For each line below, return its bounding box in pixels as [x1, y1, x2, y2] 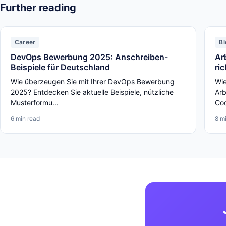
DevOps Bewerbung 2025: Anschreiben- [11, 52, 168, 62]
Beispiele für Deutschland [11, 62, 110, 72]
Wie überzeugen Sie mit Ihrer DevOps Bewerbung [11, 77, 175, 86]
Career [15, 38, 36, 46]
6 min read [11, 115, 40, 122]
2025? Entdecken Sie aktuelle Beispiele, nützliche [11, 88, 174, 96]
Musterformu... [11, 98, 59, 107]
